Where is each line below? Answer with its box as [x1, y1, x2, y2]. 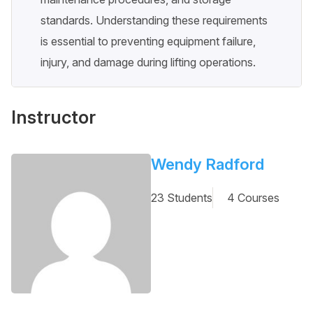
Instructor [11, 106, 96, 129]
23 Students [151, 191, 212, 205]
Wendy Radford [151, 154, 264, 174]
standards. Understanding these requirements [41, 13, 268, 28]
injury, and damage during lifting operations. [41, 55, 256, 70]
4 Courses [227, 191, 279, 205]
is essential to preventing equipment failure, [41, 34, 256, 49]
